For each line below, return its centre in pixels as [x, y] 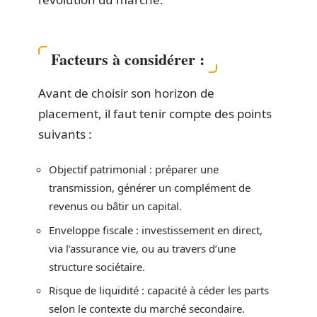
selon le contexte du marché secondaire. [147, 309]
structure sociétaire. [97, 266]
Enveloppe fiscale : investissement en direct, [156, 230]
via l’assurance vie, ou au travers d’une [142, 248]
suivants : [65, 134]
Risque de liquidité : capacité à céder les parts [159, 290]
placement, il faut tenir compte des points [155, 113]
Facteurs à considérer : [128, 59]
